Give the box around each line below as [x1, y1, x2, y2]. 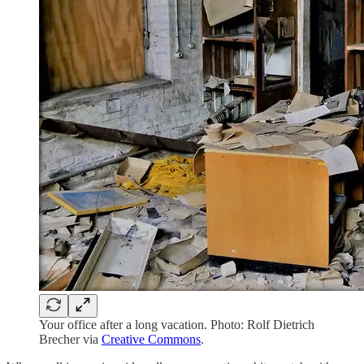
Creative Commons [102, 332, 201, 347]
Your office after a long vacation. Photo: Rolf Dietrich [39, 318, 314, 332]
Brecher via [39, 332, 102, 347]
